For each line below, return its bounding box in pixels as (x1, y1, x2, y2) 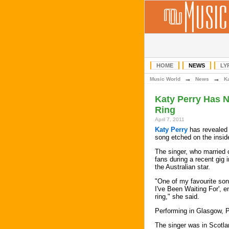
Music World (150, 76, 180, 82)
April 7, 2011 (155, 117, 185, 122)
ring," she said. (155, 193, 199, 200)
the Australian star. (155, 163, 210, 171)
